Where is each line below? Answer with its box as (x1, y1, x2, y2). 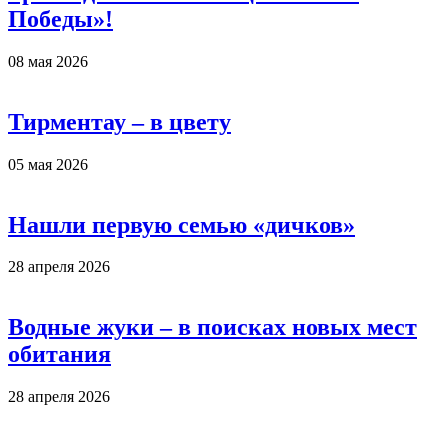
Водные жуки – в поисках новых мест (8, 314, 417, 341)
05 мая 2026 (8, 155, 88, 173)
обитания (8, 341, 111, 368)
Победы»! (8, 5, 113, 32)
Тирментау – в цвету (8, 108, 231, 135)
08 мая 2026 (8, 52, 88, 70)
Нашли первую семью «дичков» (8, 211, 355, 238)
